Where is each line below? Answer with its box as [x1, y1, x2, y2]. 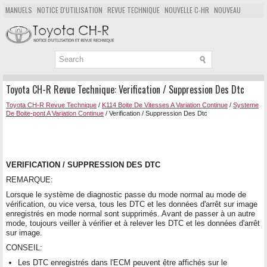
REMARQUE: [6, 175, 53, 184]
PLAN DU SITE [42, 19, 82, 29]
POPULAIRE [5, 19, 38, 29]
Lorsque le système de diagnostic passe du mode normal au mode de [6, 190, 246, 199]
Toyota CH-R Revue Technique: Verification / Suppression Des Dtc [6, 82, 244, 97]
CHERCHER [87, 19, 118, 29]
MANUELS [5, 5, 32, 15]
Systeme [233, 101, 259, 108]
